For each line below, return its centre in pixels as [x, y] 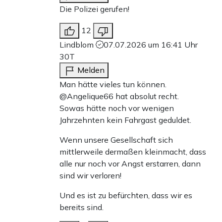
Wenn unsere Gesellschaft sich [116, 139]
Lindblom [78, 44]
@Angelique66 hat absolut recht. [119, 96]
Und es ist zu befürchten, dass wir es [126, 195]
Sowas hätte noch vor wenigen [117, 108]
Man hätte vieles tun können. [113, 84]
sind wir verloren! [90, 175]
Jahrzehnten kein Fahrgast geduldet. [125, 120]
